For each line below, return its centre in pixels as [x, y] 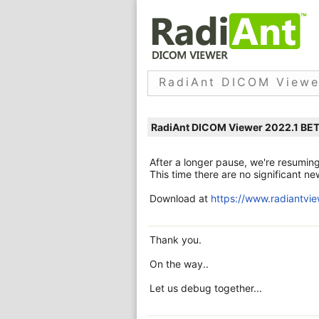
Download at [180, 198]
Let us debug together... [206, 288]
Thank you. [176, 240]
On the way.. [179, 264]
